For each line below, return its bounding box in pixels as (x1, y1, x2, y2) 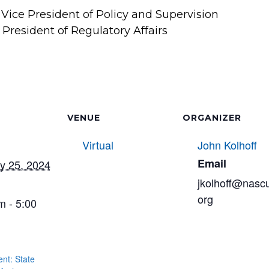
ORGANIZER (183, 112, 241, 123)
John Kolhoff (198, 136, 257, 153)
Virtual (82, 136, 113, 153)
